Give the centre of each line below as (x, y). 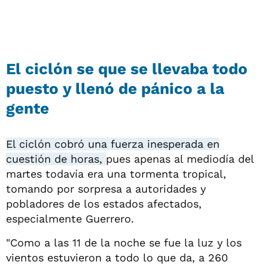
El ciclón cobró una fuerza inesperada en (113, 144)
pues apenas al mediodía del (180, 159)
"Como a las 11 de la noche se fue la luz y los (124, 242)
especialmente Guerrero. (70, 218)
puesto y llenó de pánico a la (115, 88)
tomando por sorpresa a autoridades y (106, 188)
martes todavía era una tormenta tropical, (116, 173)
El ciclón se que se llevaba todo (127, 68)
